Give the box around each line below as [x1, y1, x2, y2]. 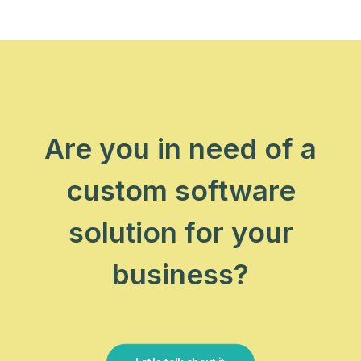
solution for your [68, 215, 293, 249]
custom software [65, 173, 296, 207]
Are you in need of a [44, 131, 317, 165]
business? [112, 257, 249, 291]
